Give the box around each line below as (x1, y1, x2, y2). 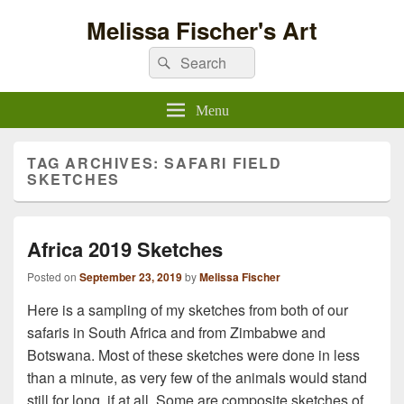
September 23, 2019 (79, 269, 182, 285)
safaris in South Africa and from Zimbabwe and (27, 322, 326, 343)
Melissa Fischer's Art (87, 14, 317, 47)
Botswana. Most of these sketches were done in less (27, 344, 360, 365)
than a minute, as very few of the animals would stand (27, 367, 367, 388)
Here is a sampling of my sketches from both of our (27, 299, 348, 320)
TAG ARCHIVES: (27, 152, 165, 173)
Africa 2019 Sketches (27, 234, 223, 263)
